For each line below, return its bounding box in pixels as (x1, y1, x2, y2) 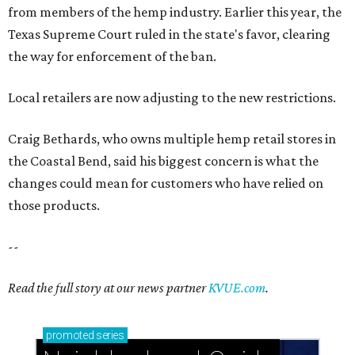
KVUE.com (208, 279, 265, 296)
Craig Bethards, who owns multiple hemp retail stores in (8, 130, 336, 147)
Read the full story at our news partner (8, 279, 208, 296)
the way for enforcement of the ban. (8, 48, 216, 64)
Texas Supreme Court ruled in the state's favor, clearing (8, 25, 330, 42)
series (94, 328, 124, 342)
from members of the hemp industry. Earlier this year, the (8, 3, 342, 20)
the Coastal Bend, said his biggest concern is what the (8, 152, 319, 169)
